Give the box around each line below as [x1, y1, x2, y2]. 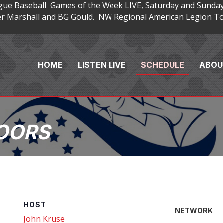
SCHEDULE [141, 59, 185, 70]
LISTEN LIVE [78, 59, 126, 70]
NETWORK [175, 206, 213, 215]
